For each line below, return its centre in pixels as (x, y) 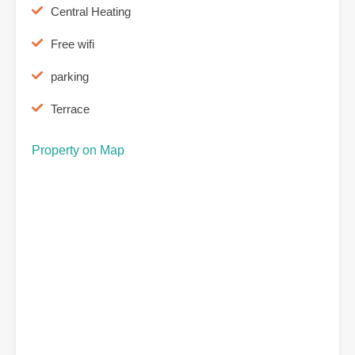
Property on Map (78, 150)
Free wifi (73, 44)
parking (70, 76)
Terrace (70, 109)
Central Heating (91, 11)
